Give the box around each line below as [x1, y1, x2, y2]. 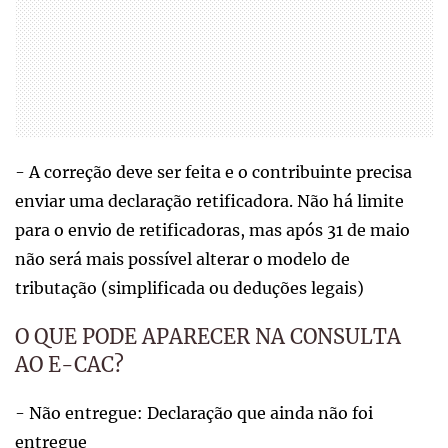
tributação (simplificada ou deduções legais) [15, 278, 364, 299]
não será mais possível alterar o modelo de [15, 249, 350, 270]
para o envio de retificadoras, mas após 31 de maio [15, 220, 410, 241]
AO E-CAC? [15, 352, 124, 378]
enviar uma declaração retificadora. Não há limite [15, 191, 404, 212]
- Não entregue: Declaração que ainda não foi [15, 403, 373, 424]
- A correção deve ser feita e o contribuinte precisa [15, 162, 412, 183]
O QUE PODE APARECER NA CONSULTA [15, 324, 401, 350]
